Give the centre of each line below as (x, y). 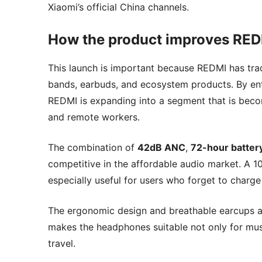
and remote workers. (94, 117)
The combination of (93, 147)
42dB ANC (161, 147)
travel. (62, 243)
